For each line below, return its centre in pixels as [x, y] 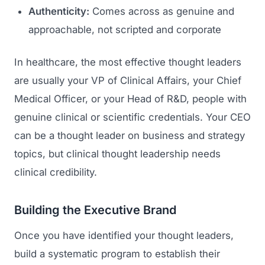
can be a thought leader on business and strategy [130, 135]
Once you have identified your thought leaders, [124, 236]
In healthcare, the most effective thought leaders [128, 62]
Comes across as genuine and [162, 11]
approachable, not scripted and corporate [125, 29]
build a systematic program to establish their [117, 254]
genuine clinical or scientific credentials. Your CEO [132, 117]
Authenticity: [59, 11]
